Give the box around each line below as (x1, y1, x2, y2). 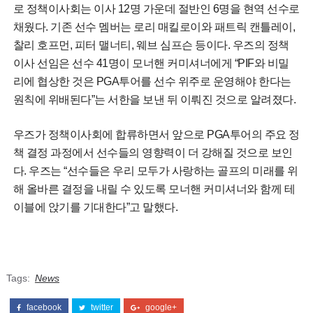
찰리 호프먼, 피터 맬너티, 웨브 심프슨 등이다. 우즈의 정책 (13, 38, 289, 51)
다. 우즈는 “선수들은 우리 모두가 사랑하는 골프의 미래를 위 (13, 164, 298, 177)
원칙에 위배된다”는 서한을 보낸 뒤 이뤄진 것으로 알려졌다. (13, 93, 296, 105)
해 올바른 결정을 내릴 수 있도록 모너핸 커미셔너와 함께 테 (13, 182, 296, 195)
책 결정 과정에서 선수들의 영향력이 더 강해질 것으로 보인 (13, 146, 293, 159)
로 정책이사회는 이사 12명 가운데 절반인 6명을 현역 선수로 (13, 2, 300, 15)
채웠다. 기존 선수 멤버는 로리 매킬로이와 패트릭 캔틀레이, (13, 20, 296, 33)
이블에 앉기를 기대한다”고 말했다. (13, 201, 178, 213)
